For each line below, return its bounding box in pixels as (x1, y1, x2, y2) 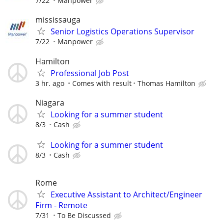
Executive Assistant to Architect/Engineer (51, 189, 202, 200)
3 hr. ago (35, 78, 64, 88)
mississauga (35, 14, 81, 26)
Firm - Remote (35, 200, 87, 211)
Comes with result (72, 78, 132, 88)
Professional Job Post (51, 67, 129, 79)
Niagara (35, 97, 64, 108)
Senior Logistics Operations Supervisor (51, 26, 194, 37)
